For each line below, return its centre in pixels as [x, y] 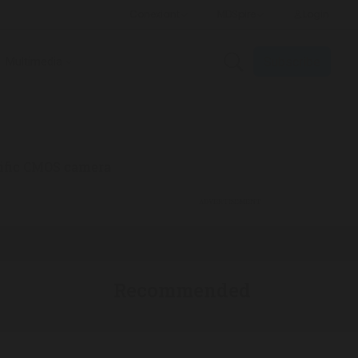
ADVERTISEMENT [230, 201]
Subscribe [292, 62]
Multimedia [34, 62]
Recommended [182, 290]
